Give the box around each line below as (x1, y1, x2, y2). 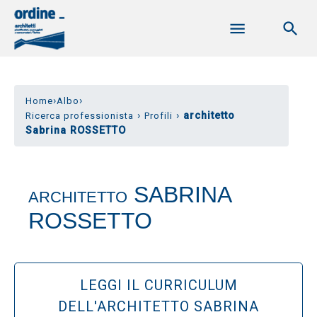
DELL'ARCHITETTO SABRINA (58, 298, 259, 315)
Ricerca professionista (25, 110, 134, 121)
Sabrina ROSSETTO (25, 125, 126, 137)
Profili (144, 110, 173, 121)
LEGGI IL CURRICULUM (79, 277, 238, 294)
